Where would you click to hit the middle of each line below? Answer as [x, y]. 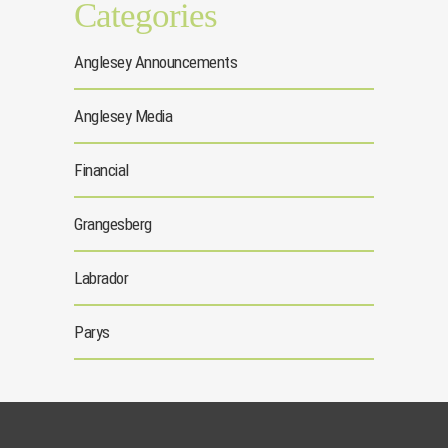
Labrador [101, 278]
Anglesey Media [123, 116]
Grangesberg [113, 224]
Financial [101, 170]
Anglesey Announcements [155, 62]
